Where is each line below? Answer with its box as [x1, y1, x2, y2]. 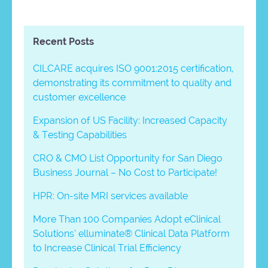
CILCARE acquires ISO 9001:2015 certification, [33, 62, 233, 74]
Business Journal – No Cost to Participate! [33, 166, 217, 178]
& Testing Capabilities [33, 129, 127, 141]
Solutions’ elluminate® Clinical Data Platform [33, 227, 230, 239]
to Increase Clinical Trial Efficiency [33, 242, 181, 254]
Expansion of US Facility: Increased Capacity [33, 114, 227, 126]
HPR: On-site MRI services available [33, 190, 188, 202]
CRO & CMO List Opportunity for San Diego [33, 152, 223, 164]
